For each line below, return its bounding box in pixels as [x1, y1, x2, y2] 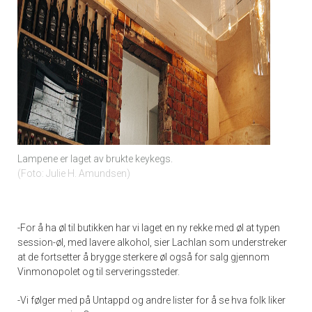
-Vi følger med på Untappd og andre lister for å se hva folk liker [17, 294, 286, 306]
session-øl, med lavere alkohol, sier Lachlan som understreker [17, 236, 287, 248]
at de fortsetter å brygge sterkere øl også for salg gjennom [17, 251, 270, 263]
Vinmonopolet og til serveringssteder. [17, 265, 180, 277]
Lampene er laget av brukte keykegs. [17, 153, 173, 164]
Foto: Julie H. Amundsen [21, 167, 127, 179]
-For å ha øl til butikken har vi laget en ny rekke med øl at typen [17, 221, 280, 233]
